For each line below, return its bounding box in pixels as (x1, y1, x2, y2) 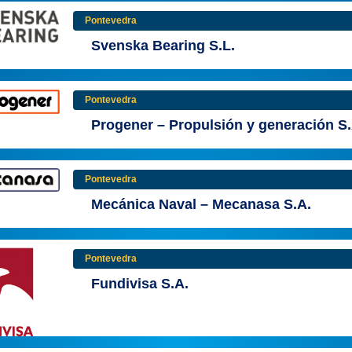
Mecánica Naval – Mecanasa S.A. (91, 196, 311, 212)
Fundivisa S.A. (91, 276, 189, 291)
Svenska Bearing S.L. (91, 38, 235, 53)
